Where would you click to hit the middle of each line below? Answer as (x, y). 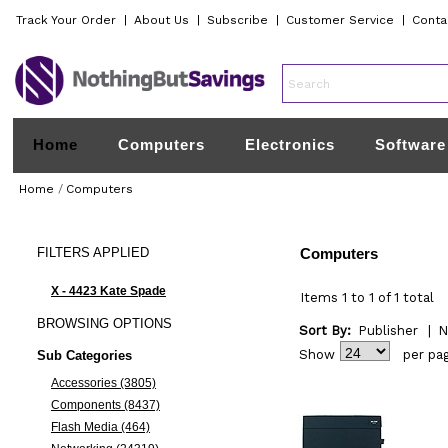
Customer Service (340, 20)
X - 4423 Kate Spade (108, 291)
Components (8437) (105, 405)
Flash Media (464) (100, 427)
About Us (162, 20)
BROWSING (72, 323)
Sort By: (324, 330)
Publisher (387, 330)
